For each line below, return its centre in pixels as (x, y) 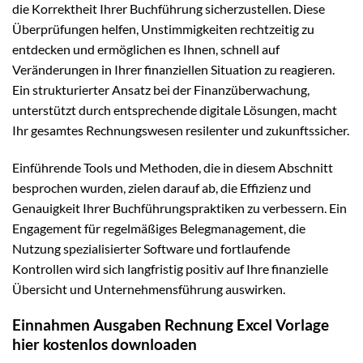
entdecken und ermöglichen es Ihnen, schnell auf (146, 49)
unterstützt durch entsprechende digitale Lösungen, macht (175, 109)
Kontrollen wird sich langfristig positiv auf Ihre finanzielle (170, 268)
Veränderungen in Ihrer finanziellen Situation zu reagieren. (173, 69)
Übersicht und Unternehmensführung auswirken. (149, 288)
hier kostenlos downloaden (105, 344)
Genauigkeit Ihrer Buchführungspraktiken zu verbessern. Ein (179, 207)
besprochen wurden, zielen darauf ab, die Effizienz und (162, 187)
